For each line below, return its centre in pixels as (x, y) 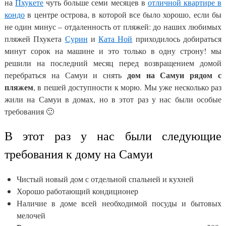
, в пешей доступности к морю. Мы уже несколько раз (127, 87)
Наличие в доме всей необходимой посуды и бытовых (119, 203)
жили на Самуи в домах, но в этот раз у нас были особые (113, 99)
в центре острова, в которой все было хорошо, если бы (123, 14)
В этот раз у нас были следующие (113, 136)
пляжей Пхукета (35, 39)
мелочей (31, 215)
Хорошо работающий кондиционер (77, 191)
